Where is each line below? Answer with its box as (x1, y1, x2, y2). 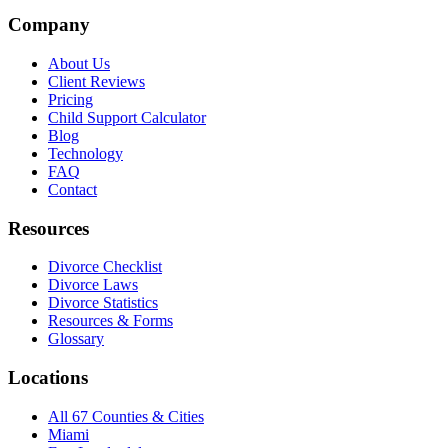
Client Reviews (48, 73, 145, 91)
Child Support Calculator (48, 109, 206, 127)
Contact (48, 181, 97, 199)
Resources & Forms (48, 312, 173, 330)
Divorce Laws (48, 276, 138, 294)
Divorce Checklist (48, 258, 162, 276)
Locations (8, 367, 88, 389)
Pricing (48, 91, 93, 109)
